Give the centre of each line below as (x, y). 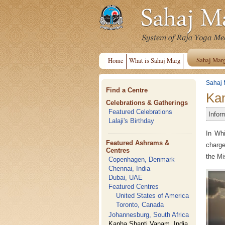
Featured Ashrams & (138, 143)
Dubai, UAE (126, 178)
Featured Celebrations (141, 112)
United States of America (153, 196)
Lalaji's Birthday (132, 121)
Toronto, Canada (140, 205)
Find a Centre (127, 90)
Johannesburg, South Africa (149, 215)
